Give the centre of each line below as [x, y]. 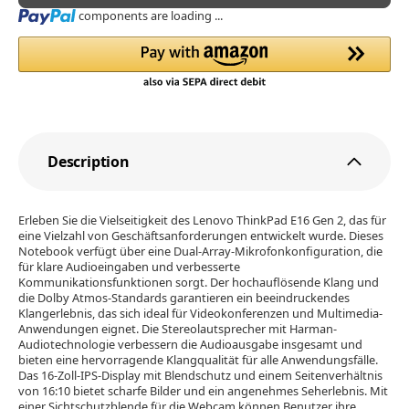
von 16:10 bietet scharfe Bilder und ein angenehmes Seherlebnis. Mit [203, 391]
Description [89, 162]
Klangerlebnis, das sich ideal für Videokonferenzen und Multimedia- [200, 314]
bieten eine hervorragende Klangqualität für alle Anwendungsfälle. [198, 360]
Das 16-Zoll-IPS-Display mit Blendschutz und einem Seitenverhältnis [200, 376]
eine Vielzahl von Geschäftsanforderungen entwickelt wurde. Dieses [201, 236]
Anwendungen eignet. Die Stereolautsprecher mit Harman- [178, 329]
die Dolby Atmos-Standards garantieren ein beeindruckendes [184, 298]
